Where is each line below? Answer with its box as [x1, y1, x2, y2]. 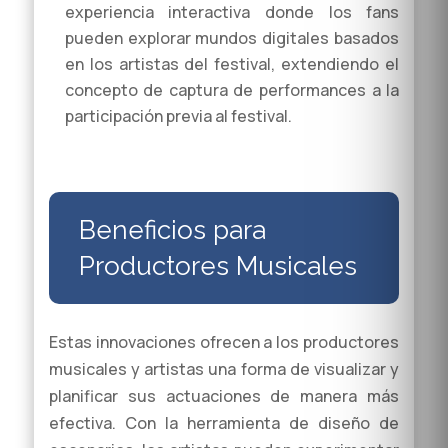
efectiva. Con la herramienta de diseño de [48, 412, 400, 435]
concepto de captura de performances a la [64, 79, 400, 102]
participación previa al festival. [64, 105, 292, 128]
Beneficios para [78, 215, 266, 246]
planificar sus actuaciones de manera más [48, 385, 400, 408]
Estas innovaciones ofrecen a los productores [48, 331, 400, 354]
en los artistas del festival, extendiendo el [64, 53, 400, 76]
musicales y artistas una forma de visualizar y [48, 358, 400, 381]
